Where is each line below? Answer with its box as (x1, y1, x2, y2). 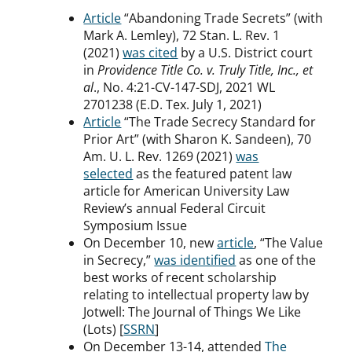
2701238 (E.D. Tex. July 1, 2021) (83, 96, 262, 114)
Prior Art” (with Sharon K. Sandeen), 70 (83, 130, 312, 148)
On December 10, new (83, 234, 218, 252)
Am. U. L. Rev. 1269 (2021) (83, 148, 236, 166)
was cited (123, 44, 178, 62)
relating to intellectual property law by (83, 286, 310, 304)
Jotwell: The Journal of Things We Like (83, 303, 302, 321)
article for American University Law (83, 182, 290, 200)
